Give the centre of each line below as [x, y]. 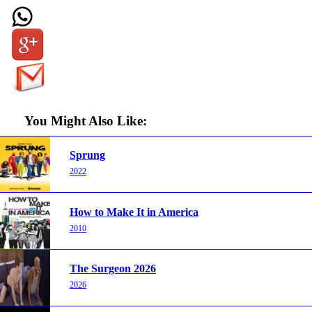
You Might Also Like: [85, 120]
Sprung [87, 155]
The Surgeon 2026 [113, 268]
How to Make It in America [134, 212]
